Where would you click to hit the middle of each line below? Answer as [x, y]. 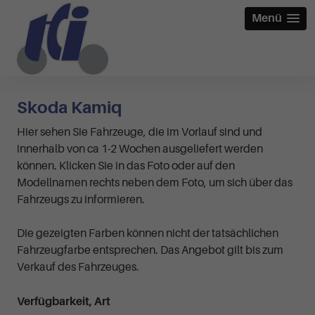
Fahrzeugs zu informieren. [81, 199]
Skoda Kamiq [69, 107]
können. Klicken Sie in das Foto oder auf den [126, 166]
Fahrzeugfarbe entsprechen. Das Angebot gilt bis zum [150, 250]
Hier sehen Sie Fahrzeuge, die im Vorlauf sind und [140, 132]
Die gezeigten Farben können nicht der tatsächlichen [148, 233]
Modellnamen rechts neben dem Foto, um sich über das [155, 182]
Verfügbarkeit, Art [64, 301]
